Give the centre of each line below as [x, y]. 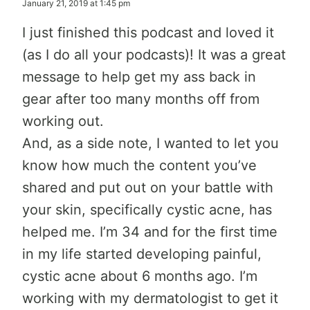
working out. [63, 121]
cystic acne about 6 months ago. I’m [140, 276]
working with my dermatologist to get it [150, 298]
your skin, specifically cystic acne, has [147, 210]
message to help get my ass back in [139, 77]
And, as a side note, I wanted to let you [151, 143]
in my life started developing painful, [142, 254]
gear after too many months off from [141, 99]
